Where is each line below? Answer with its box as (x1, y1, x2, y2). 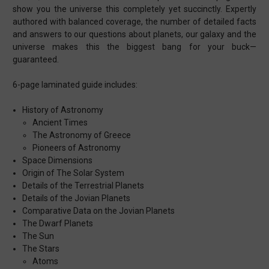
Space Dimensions (22, 156, 93, 166)
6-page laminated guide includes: (13, 80, 138, 90)
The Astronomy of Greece (32, 130, 131, 141)
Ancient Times (32, 118, 88, 128)
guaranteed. (13, 55, 61, 65)
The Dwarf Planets (22, 219, 94, 229)
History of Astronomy (22, 105, 104, 115)
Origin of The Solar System (22, 168, 125, 178)
